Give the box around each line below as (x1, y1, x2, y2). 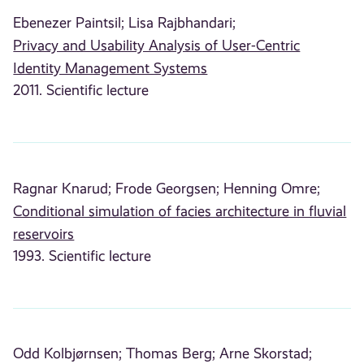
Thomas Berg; (126, 345, 216, 362)
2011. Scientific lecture (13, 81, 149, 98)
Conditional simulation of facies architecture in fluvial (13, 202, 347, 219)
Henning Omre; (223, 180, 321, 197)
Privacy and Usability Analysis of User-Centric (13, 37, 301, 54)
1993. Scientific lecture (13, 247, 152, 264)
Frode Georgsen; (115, 180, 220, 197)
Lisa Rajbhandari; (128, 14, 236, 31)
